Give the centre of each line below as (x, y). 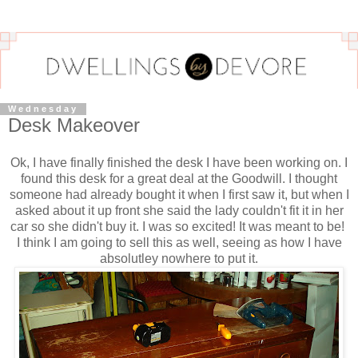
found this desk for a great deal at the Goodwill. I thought (179, 179)
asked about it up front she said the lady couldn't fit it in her (179, 211)
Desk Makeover (74, 125)
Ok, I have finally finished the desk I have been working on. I (179, 163)
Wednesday (43, 109)
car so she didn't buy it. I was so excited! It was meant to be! (179, 227)
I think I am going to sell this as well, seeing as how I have (179, 243)
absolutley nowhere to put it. (179, 259)
